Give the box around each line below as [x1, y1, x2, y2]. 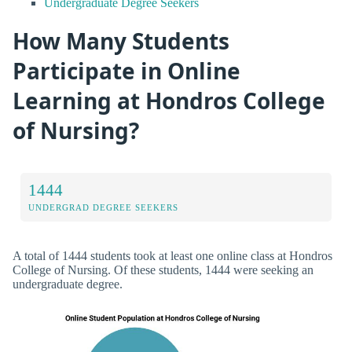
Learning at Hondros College [13, 85, 325, 115]
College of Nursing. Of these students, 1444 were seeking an [13, 263, 313, 277]
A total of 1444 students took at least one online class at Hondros [13, 249, 332, 263]
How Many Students [13, 25, 229, 56]
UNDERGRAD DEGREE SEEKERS [28, 203, 178, 213]
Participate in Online [13, 55, 240, 86]
